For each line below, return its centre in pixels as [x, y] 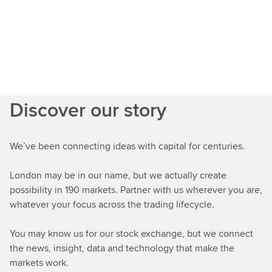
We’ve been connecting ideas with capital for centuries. [127, 146]
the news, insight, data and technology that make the [122, 248]
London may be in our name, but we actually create [118, 175]
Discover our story [88, 110]
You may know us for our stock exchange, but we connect [131, 233]
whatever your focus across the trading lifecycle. [113, 204]
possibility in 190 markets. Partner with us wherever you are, [136, 190]
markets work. [39, 263]
